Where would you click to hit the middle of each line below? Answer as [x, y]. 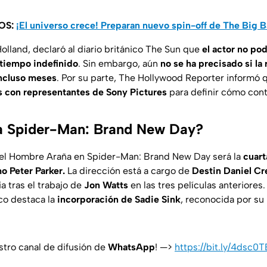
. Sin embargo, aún [119, 63]
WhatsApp [131, 247]
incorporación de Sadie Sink [119, 199]
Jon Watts [106, 185]
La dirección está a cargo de [128, 170]
